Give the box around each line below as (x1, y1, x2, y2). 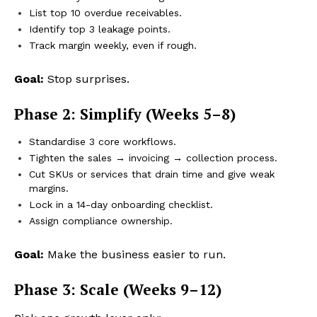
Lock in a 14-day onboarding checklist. (29, 199, 213, 211)
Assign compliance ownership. (29, 215, 173, 227)
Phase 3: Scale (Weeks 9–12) (14, 279, 221, 300)
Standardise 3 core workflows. (29, 136, 176, 148)
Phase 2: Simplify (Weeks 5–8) (14, 104, 236, 125)
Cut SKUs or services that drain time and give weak (29, 168, 275, 180)
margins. (29, 183, 69, 195)
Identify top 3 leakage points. (29, 23, 171, 35)
